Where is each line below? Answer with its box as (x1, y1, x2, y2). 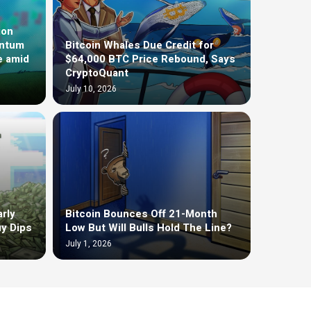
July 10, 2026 (65, 82, 117, 95)
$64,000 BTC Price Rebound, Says (65, 51, 235, 67)
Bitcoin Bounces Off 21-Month (65, 205, 217, 221)
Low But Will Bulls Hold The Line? (65, 219, 232, 235)
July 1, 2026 (65, 237, 112, 250)
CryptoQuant (65, 65, 128, 81)
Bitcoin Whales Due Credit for (65, 37, 214, 53)
